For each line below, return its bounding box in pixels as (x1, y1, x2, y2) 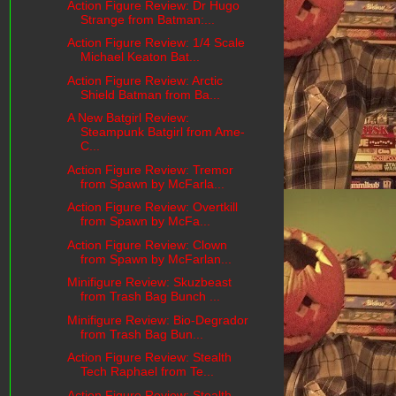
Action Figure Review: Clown (66, 237, 227, 252)
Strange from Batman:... (80, 11, 215, 27)
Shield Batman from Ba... (80, 87, 220, 102)
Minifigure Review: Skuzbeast (66, 275, 232, 290)
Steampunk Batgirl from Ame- (80, 125, 245, 140)
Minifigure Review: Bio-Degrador (66, 312, 248, 327)
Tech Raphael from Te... (80, 364, 214, 379)
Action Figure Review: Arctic (66, 72, 223, 88)
